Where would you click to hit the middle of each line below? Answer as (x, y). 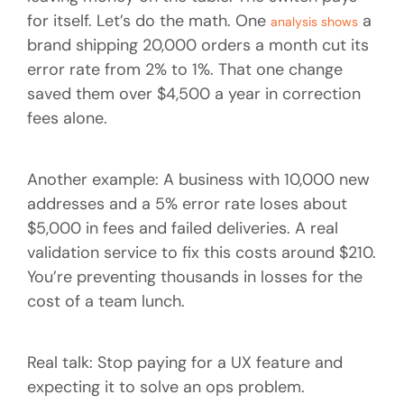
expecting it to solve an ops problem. (166, 387)
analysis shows (314, 21)
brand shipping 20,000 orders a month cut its (198, 45)
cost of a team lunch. (106, 301)
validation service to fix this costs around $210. (202, 252)
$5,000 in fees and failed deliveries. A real (183, 228)
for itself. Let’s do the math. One (149, 20)
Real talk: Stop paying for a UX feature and (185, 363)
